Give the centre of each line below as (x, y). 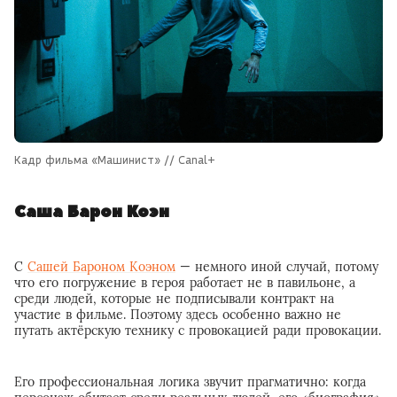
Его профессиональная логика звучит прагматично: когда (190, 382)
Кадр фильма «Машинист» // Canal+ (115, 160)
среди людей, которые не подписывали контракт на (174, 299)
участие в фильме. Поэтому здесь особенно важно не (178, 315)
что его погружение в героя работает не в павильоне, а (185, 283)
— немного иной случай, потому (277, 267)
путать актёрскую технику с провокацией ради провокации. (198, 331)
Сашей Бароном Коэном (101, 267)
